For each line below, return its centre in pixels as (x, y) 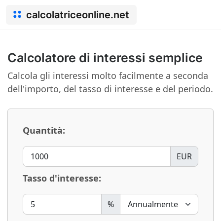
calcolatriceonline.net (78, 15)
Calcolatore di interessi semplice (105, 58)
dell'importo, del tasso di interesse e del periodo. (110, 89)
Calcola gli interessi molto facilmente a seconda (108, 75)
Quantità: (44, 130)
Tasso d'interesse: (62, 178)
